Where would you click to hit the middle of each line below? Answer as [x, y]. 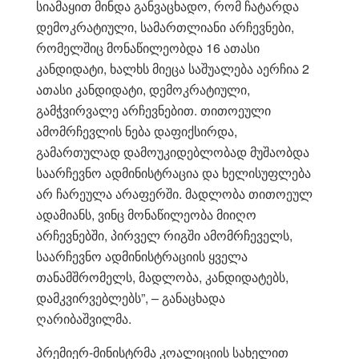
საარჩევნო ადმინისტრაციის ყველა [142, 256]
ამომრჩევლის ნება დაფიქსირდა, [137, 131]
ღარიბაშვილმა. [84, 318]
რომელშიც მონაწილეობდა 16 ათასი [148, 47]
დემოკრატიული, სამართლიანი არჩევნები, [165, 26]
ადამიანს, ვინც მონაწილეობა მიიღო [146, 214]
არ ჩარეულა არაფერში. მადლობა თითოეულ [174, 193]
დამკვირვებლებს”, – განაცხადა [131, 297]
